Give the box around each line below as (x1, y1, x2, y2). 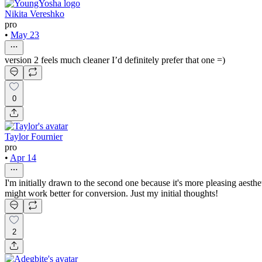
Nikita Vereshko (5, 8, 64, 19)
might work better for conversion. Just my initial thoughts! (5, 188, 218, 198)
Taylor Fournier (5, 131, 63, 142)
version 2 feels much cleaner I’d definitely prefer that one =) (5, 54, 225, 65)
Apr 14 (10, 152, 36, 163)
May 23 (11, 29, 39, 40)
